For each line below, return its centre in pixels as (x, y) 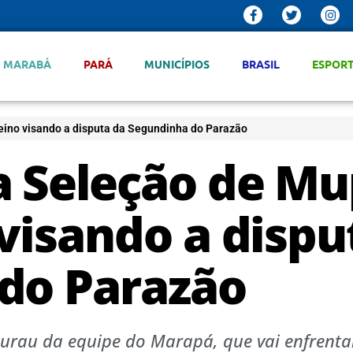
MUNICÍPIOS (177, 64)
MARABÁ (27, 64)
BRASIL (261, 64)
